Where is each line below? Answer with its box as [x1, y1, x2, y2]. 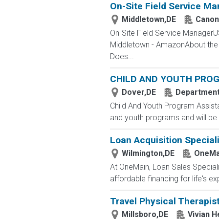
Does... [109, 52, 134, 61]
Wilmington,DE [121, 149, 175, 158]
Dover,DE [121, 88, 156, 97]
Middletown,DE [121, 15, 176, 24]
